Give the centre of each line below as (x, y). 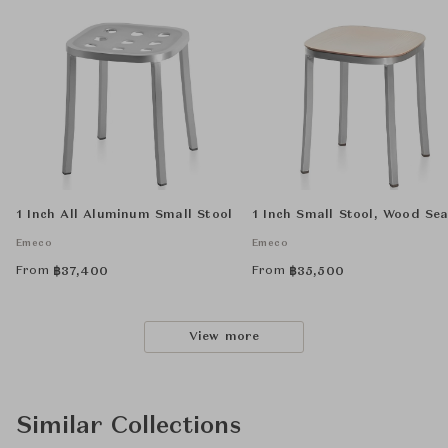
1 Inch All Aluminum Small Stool (124, 215)
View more (224, 337)
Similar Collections (128, 427)
